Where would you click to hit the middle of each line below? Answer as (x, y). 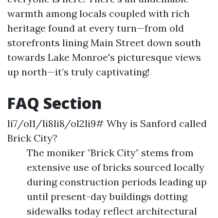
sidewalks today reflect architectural (112, 211)
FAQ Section (54, 103)
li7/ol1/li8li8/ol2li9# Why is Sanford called (107, 123)
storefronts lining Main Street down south (104, 43)
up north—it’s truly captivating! (79, 72)
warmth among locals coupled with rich (99, 13)
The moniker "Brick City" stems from (110, 153)
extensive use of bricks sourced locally (116, 167)
